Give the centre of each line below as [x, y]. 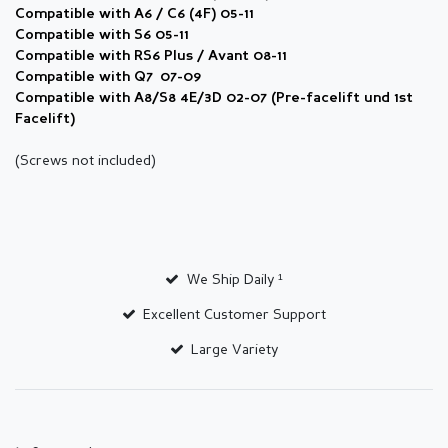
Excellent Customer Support [235, 315]
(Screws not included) [85, 161]
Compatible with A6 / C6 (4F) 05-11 [134, 15]
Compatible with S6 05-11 [102, 36]
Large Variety [235, 350]
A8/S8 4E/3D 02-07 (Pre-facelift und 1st [273, 99]
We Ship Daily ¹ [234, 280]
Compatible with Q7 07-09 [108, 78]
